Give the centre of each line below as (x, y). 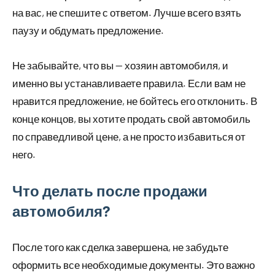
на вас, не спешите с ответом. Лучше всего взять (127, 13)
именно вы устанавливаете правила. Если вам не (129, 83)
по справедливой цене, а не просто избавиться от (129, 137)
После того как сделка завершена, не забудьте (120, 247)
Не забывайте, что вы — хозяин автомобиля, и (120, 65)
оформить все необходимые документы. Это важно (134, 265)
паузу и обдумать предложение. (88, 30)
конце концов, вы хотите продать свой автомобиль (131, 119)
